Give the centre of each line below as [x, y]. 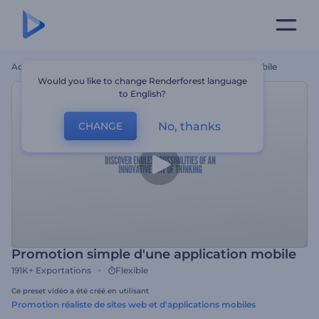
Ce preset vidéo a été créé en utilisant [80, 291]
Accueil [27, 67]
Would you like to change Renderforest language [143, 81]
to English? [143, 94]
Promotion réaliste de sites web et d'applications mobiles [134, 304]
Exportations [63, 270]
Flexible [132, 270]
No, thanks [190, 126]
